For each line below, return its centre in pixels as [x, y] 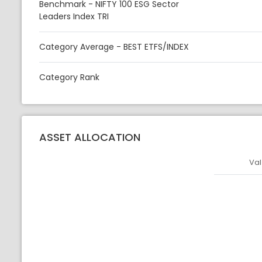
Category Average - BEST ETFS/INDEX [114, 47]
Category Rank [69, 77]
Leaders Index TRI [74, 17]
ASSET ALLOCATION [90, 137]
